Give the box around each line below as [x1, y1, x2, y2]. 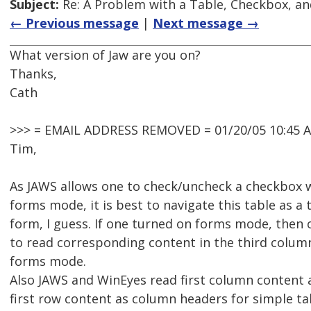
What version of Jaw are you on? [10, 47, 201, 64]
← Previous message [10, 15, 139, 32]
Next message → [153, 15, 259, 32]
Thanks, [10, 65, 57, 83]
